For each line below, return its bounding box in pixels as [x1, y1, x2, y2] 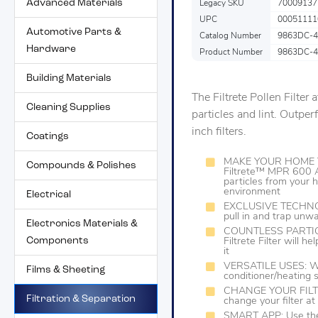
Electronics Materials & [26, 218, 138, 229]
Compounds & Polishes [26, 160, 136, 171]
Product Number [199, 48, 263, 57]
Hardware [26, 43, 76, 55]
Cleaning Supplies [26, 102, 111, 113]
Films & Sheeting [26, 264, 105, 275]
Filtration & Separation [26, 293, 136, 305]
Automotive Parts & [26, 26, 121, 38]
